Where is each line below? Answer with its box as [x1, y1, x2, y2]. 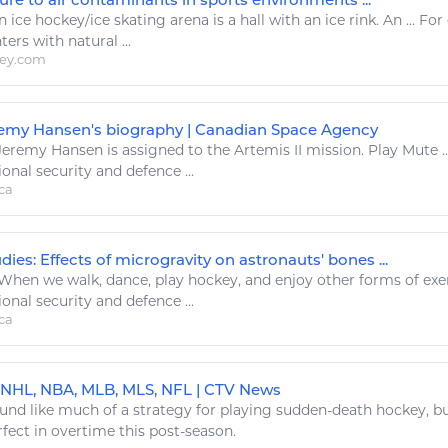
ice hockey [11, 11, 85, 30]
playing [220, 401, 272, 420]
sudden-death [272, 401, 376, 420]
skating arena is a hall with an [110, 11, 325, 30]
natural [68, 32, 118, 51]
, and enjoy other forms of [238, 271, 423, 290]
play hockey [155, 271, 238, 290]
